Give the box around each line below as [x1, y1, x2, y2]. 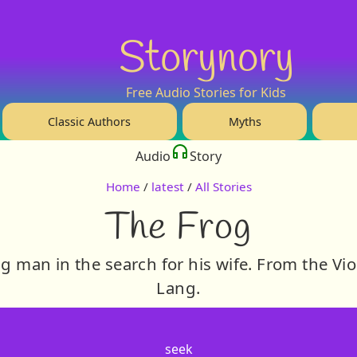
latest [151, 178, 184, 195]
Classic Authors [48, 113, 131, 129]
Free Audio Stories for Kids [126, 83, 287, 101]
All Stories [194, 178, 252, 195]
